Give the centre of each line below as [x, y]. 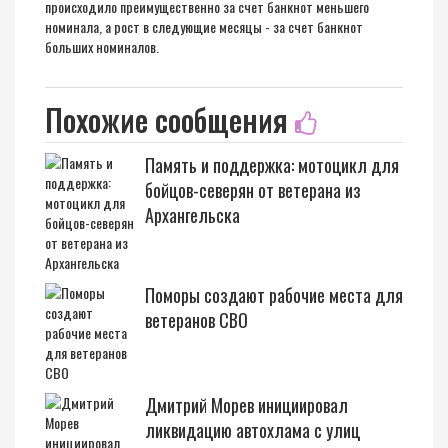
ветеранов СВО [196, 320]
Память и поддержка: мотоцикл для [272, 165]
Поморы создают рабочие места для [274, 295]
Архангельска [192, 215]
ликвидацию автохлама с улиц [252, 430]
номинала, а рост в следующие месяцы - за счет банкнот [204, 26]
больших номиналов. [102, 46]
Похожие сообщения [170, 119]
